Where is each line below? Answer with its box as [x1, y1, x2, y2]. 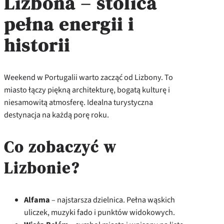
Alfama [24, 194, 50, 206]
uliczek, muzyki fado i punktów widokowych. [24, 206, 175, 218]
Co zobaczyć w [4, 136, 116, 157]
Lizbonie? [4, 157, 80, 178]
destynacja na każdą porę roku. [4, 108, 109, 120]
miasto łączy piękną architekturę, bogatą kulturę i [4, 83, 170, 95]
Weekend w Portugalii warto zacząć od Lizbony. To [4, 71, 173, 83]
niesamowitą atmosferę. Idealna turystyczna [4, 96, 153, 108]
